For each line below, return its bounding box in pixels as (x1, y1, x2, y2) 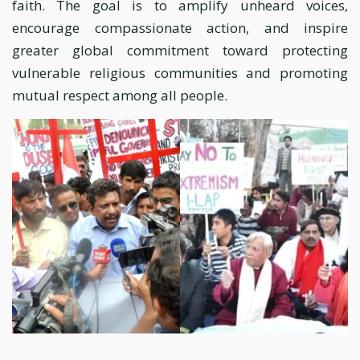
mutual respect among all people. (12, 86, 227, 104)
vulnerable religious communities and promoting (12, 63, 348, 82)
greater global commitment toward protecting (12, 41, 348, 59)
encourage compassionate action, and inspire (12, 18, 348, 37)
